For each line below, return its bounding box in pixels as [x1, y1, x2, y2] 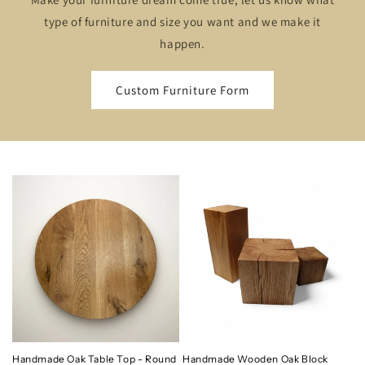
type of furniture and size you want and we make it [43, 14, 321, 30]
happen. [160, 36, 205, 52]
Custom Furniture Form [116, 81, 249, 98]
